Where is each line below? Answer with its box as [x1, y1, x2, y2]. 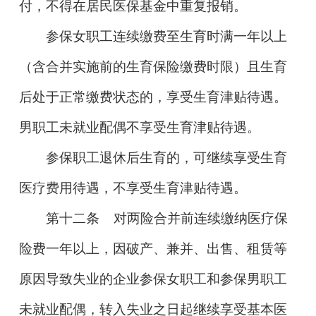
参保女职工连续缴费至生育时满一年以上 [46, 28, 288, 44]
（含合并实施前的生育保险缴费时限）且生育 [18, 59, 287, 74]
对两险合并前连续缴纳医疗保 [114, 210, 288, 226]
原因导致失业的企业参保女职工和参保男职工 [18, 271, 287, 286]
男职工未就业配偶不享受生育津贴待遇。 [18, 119, 260, 135]
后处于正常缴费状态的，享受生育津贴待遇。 [18, 89, 287, 104]
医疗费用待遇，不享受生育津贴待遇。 [18, 180, 247, 195]
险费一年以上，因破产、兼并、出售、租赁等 [18, 241, 287, 256]
